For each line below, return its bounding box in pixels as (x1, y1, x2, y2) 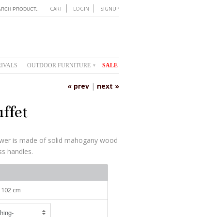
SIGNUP (100, 5, 119, 12)
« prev (67, 81, 89, 91)
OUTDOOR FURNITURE (27, 62, 92, 69)
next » (97, 81, 119, 91)
